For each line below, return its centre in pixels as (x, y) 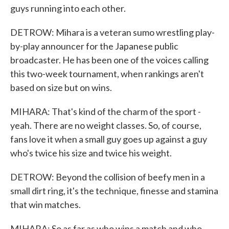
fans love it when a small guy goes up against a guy (109, 139)
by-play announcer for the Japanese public (94, 46)
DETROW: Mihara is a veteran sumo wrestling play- (112, 32)
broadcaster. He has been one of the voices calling (109, 60)
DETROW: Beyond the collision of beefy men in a (108, 177)
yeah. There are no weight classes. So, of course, (106, 125)
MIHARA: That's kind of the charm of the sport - (106, 111)
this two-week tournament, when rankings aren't (107, 74)
